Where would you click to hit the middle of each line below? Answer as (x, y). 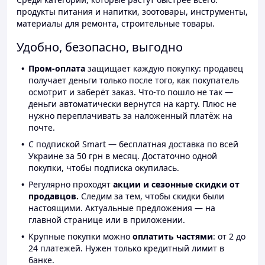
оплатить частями (173, 237)
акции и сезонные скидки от (176, 185)
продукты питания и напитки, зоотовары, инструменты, (132, 12)
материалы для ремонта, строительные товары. (116, 24)
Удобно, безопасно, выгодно (100, 47)
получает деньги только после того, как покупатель (134, 80)
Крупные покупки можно (80, 237)
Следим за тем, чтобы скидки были (151, 196)
